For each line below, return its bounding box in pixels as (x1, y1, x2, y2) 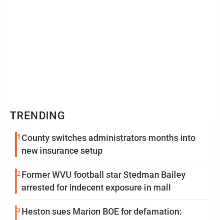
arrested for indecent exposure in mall (22, 182, 171, 192)
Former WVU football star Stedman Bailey (22, 169, 186, 180)
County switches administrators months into (22, 133, 195, 143)
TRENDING (10, 110, 66, 122)
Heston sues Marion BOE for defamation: (22, 206, 182, 217)
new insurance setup (22, 145, 103, 156)
